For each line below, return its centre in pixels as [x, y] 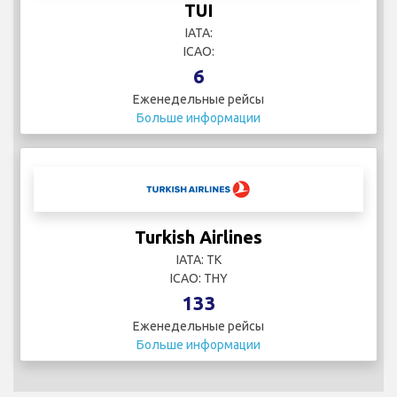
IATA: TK [198, 259]
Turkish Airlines [198, 237]
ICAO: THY [198, 278]
